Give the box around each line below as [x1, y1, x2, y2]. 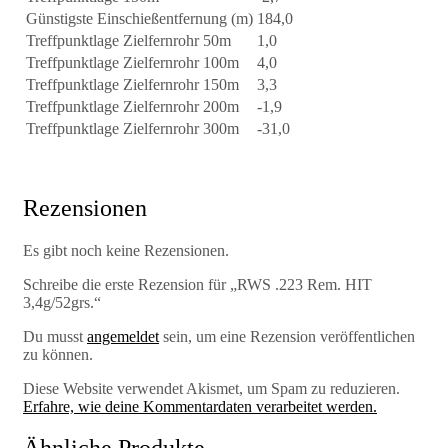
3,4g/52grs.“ [23, 293, 101, 311]
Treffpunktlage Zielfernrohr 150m [26, 75, 239, 93]
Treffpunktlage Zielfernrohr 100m [26, 53, 239, 71]
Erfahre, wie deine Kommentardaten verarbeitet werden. [23, 397, 377, 415]
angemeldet [87, 327, 159, 345]
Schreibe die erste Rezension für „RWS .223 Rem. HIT [23, 275, 372, 293]
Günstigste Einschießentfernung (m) [26, 9, 253, 27]
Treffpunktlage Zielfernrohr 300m [26, 119, 239, 137]
